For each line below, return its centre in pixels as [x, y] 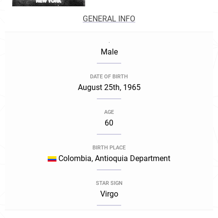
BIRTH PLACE [109, 148]
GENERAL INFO [109, 19]
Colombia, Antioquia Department [113, 158]
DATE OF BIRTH [109, 77]
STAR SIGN [109, 183]
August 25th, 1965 [109, 87]
